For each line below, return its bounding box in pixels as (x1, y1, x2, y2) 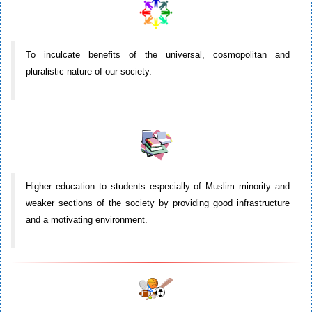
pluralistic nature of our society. (26, 65, 152, 77)
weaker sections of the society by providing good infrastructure (26, 198, 290, 209)
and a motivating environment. (26, 214, 148, 226)
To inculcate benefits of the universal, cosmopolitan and (26, 49, 290, 60)
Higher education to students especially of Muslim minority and (26, 181, 290, 192)
